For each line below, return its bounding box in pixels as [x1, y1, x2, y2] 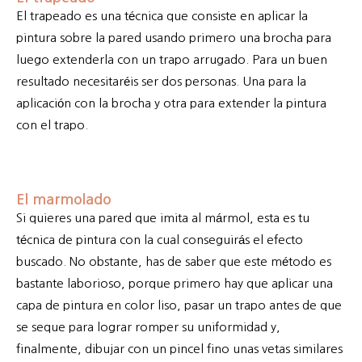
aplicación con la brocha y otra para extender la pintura [16, 97, 326, 110]
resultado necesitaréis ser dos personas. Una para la [16, 75, 306, 88]
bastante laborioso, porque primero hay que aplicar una [16, 277, 333, 290]
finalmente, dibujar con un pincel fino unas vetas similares [16, 343, 343, 356]
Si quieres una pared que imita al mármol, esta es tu [16, 212, 309, 225]
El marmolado [16, 192, 112, 208]
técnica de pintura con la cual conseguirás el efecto [16, 234, 303, 246]
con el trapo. [16, 119, 88, 132]
